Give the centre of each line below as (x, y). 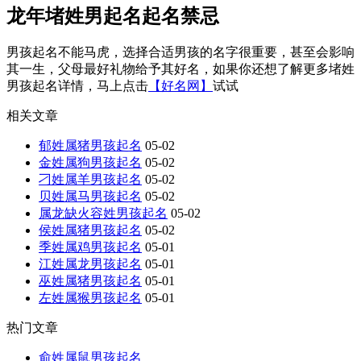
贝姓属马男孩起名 (90, 197)
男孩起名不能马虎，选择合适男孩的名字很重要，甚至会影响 (180, 52)
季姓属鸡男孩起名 (90, 247)
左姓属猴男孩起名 (90, 298)
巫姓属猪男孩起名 (90, 281)
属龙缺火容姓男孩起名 (103, 214)
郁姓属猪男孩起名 (90, 146)
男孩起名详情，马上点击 (77, 86)
